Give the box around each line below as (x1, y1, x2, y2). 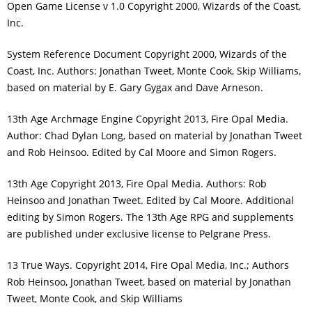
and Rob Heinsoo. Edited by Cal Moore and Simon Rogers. (7, 145, 276, 159)
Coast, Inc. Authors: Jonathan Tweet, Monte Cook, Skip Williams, (7, 63, 301, 77)
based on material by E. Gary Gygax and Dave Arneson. (7, 80, 263, 94)
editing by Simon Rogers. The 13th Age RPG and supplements (7, 210, 294, 224)
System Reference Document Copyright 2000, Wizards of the (7, 47, 287, 61)
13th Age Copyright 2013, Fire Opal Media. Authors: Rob (7, 176, 267, 190)
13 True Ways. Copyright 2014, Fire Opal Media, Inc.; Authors (7, 258, 289, 272)
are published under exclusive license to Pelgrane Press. (7, 226, 271, 240)
